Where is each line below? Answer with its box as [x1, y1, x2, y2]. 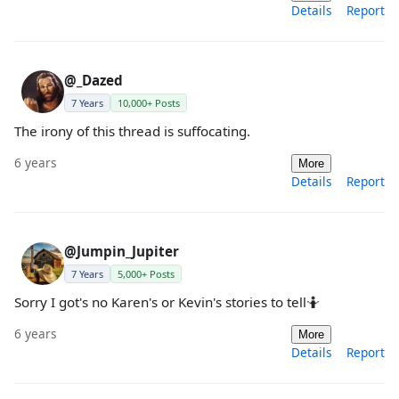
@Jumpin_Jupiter [64, 242, 179, 261]
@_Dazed [64, 70, 123, 89]
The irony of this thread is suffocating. [14, 121, 250, 140]
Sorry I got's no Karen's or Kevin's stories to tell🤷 [14, 293, 320, 312]
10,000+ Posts [118, 95, 180, 110]
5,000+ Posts [118, 267, 175, 281]
